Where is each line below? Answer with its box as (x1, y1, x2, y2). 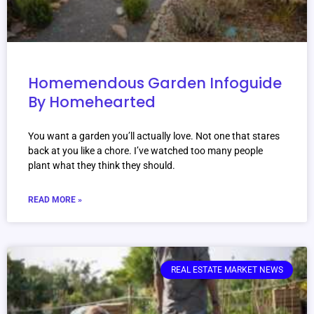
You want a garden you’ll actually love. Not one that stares (28, 130, 280, 142)
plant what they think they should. (28, 160, 175, 172)
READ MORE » (28, 195, 82, 205)
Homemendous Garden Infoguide (28, 73, 282, 94)
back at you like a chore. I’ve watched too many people (28, 145, 263, 157)
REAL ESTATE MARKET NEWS (170, 265, 283, 275)
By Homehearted (28, 92, 156, 113)
